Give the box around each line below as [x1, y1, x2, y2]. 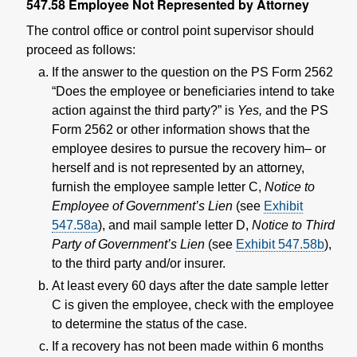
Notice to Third [252, 218, 335, 232]
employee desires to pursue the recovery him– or [52, 141, 326, 155]
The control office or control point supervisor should [26, 23, 314, 37]
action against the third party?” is [52, 103, 234, 117]
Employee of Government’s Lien [52, 198, 233, 213]
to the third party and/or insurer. [52, 256, 226, 270]
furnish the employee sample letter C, [52, 179, 265, 194]
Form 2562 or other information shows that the [52, 122, 310, 136]
